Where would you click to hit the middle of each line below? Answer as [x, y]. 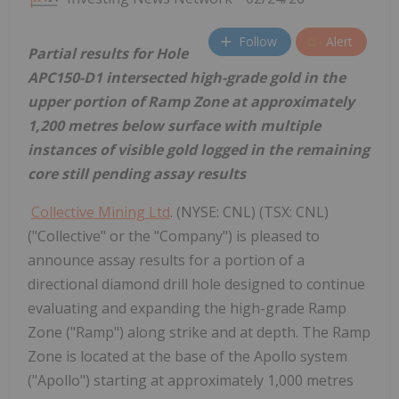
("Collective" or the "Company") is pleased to [174, 236]
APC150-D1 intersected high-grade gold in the [187, 77]
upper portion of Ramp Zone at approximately [191, 101]
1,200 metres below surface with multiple [174, 125]
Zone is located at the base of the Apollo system [187, 356]
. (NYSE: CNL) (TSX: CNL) [249, 212]
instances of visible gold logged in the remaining [199, 149]
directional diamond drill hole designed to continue [196, 284]
